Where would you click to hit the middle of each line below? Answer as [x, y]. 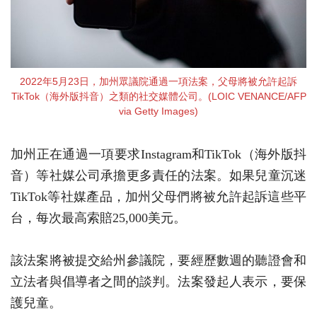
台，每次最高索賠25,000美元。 [98, 218]
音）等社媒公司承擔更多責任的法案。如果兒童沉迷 [158, 175]
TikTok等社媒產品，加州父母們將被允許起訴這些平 [158, 196]
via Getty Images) [158, 111]
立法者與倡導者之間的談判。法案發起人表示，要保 [158, 281]
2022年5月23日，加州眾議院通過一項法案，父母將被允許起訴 [158, 81]
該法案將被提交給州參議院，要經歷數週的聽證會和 [158, 260]
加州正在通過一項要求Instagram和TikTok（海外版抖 [158, 154]
